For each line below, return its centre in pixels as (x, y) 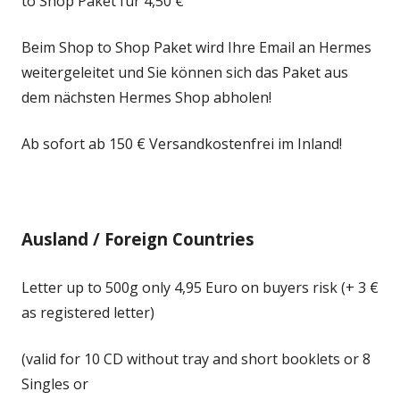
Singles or (55, 384)
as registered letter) (88, 312)
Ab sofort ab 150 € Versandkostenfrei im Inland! (182, 144)
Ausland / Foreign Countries (138, 239)
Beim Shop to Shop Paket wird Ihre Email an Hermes (196, 47)
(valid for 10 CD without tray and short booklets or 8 (196, 359)
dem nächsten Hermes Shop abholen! (146, 97)
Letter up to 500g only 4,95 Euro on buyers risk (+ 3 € (200, 287)
